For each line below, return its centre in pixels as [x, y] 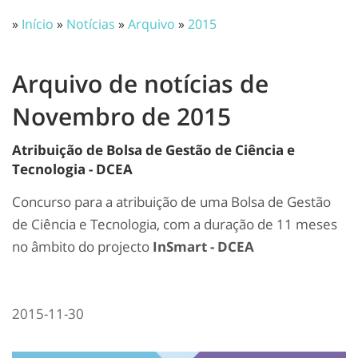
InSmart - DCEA [203, 247]
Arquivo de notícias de [140, 84]
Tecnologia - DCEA [72, 169]
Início [38, 24]
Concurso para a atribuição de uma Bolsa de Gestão [171, 202]
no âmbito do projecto [82, 247]
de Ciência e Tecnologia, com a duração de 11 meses [175, 224]
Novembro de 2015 [121, 116]
